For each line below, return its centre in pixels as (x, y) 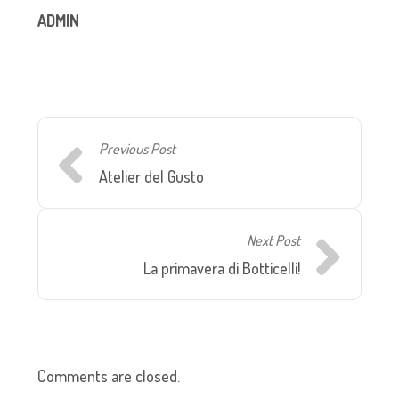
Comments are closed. (109, 376)
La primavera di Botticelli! (221, 268)
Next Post (273, 240)
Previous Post (138, 148)
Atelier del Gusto (152, 176)
